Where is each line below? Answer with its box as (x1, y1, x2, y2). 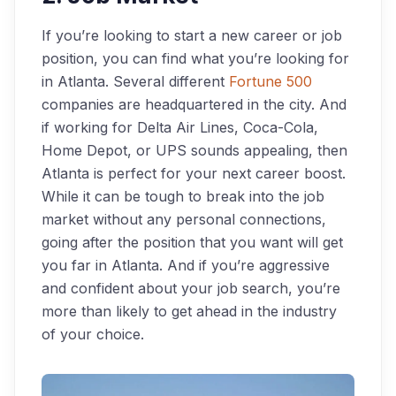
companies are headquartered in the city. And (42, 95, 346, 113)
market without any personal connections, (42, 209, 326, 228)
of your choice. (42, 324, 144, 343)
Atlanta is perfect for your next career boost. (42, 164, 346, 182)
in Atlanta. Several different (42, 72, 229, 90)
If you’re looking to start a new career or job (42, 26, 342, 44)
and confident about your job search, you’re (42, 278, 340, 297)
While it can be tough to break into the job (42, 187, 324, 205)
